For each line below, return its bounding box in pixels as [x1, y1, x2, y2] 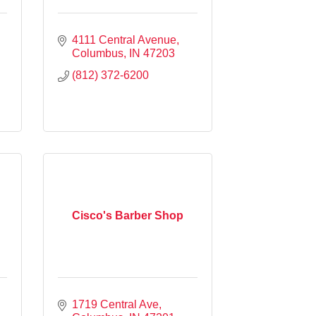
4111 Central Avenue [72, 33, 176, 46]
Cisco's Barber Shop [72, 209, 183, 221]
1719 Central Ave [72, 298, 159, 310]
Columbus [72, 47, 123, 59]
